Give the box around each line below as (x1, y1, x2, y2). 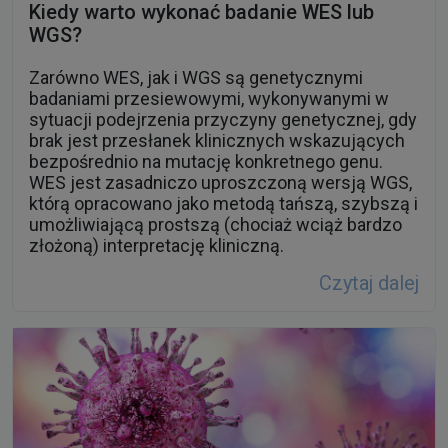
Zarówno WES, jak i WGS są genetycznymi (29, 67, 363, 89)
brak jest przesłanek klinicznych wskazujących (29, 130, 405, 152)
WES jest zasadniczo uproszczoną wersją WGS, (29, 172, 412, 194)
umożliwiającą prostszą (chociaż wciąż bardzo (29, 214, 402, 236)
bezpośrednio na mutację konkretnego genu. (29, 151, 383, 173)
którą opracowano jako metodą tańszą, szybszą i (29, 193, 418, 215)
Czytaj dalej (319, 271, 419, 296)
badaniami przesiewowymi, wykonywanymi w (29, 88, 389, 110)
